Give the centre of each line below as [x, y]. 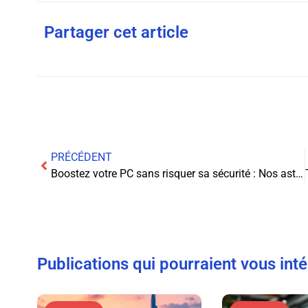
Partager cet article [116, 32]
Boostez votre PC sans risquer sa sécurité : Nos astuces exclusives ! [299, 173]
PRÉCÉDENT [81, 157]
